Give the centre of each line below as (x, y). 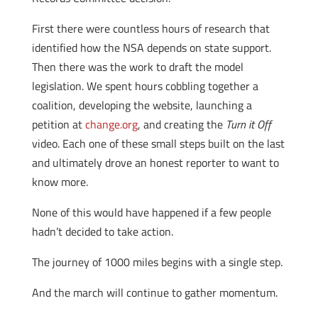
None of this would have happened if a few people (151, 212)
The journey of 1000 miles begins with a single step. (157, 262)
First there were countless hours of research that (150, 28)
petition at (58, 124)
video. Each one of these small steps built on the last (158, 143)
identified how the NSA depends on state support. (151, 48)
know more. (60, 182)
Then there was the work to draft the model (137, 67)
